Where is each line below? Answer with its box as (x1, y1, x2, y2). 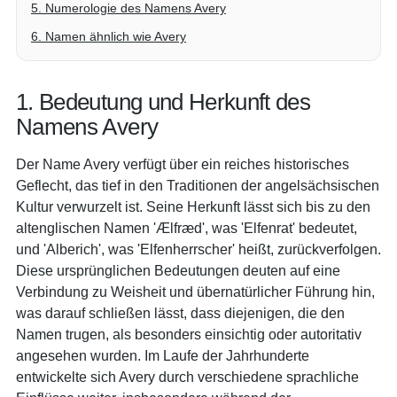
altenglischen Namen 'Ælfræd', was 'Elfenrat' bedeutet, (16, 220, 357, 236)
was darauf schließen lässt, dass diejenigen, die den (16, 305, 345, 321)
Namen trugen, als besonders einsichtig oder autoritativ (16, 326, 362, 342)
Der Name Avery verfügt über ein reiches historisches (16, 156, 349, 172)
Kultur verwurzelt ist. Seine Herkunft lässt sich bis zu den (16, 198, 370, 214)
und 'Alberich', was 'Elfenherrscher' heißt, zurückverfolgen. (16, 241, 381, 257)
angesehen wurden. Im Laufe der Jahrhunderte (16, 347, 309, 363)
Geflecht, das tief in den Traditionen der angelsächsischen (16, 177, 379, 193)
